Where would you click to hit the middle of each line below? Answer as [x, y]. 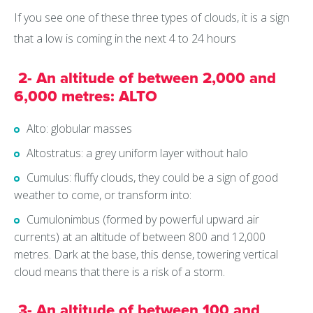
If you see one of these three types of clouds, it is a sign [152, 18]
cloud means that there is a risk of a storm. [119, 272]
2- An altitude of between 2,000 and [145, 79]
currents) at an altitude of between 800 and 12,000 [140, 237]
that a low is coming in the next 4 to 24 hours [125, 39]
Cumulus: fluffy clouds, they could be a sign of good [152, 178]
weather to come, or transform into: [103, 195]
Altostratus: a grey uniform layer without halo [137, 153]
